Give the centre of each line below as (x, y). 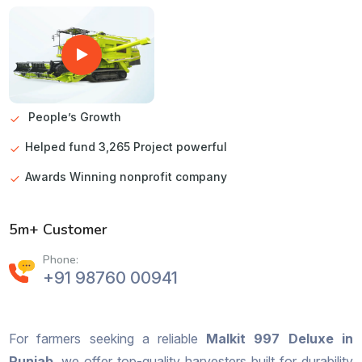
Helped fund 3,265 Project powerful (126, 146)
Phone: (61, 259)
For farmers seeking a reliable (108, 339)
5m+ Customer (59, 229)
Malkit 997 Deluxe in (280, 339)
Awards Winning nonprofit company (126, 176)
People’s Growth (74, 116)
